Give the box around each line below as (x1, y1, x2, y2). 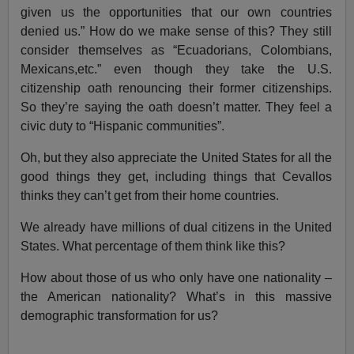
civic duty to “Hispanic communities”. (21, 119, 225, 134)
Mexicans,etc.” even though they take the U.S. (21, 62, 332, 77)
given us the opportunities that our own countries (21, 6, 332, 20)
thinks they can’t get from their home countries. (21, 189, 280, 203)
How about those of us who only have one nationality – (21, 271, 332, 285)
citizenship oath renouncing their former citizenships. (21, 81, 332, 96)
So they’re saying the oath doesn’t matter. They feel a (21, 100, 332, 115)
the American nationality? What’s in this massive (21, 290, 332, 304)
